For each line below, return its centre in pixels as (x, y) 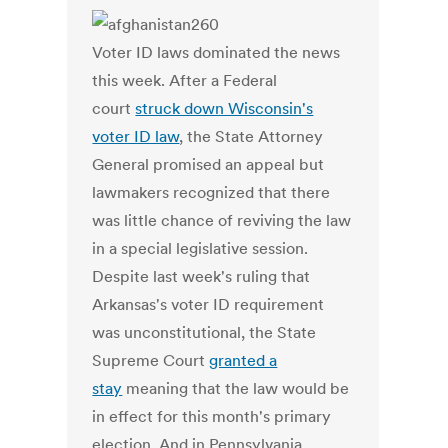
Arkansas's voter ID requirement (208, 304)
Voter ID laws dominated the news (216, 52)
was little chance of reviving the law (222, 220)
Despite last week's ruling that (201, 276)
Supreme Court (151, 360)
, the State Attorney (251, 136)
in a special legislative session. (200, 248)
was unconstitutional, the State (204, 332)
